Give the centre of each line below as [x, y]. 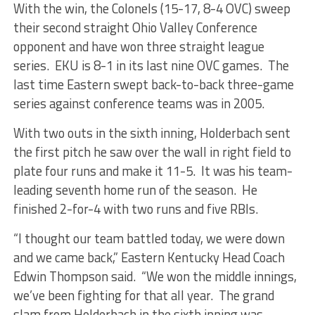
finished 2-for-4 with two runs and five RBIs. [135, 208]
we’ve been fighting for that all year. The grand [143, 295]
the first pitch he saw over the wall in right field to [152, 152]
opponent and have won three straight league [139, 46]
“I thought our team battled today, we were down [149, 238]
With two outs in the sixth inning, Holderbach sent [152, 133]
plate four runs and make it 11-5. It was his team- [153, 171]
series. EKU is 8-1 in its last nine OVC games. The [151, 65]
